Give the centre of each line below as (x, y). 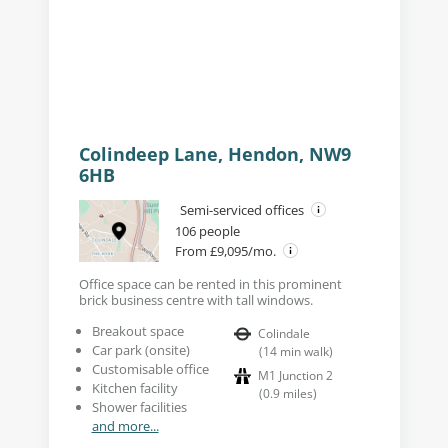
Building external (224, 96)
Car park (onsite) (140, 349)
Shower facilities (139, 406)
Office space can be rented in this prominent (210, 283)
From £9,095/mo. (226, 250)
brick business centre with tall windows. (195, 299)
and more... (125, 425)
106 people (207, 230)
